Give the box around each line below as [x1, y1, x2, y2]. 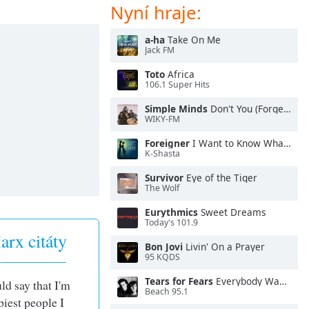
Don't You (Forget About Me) [208, 102, 283, 115]
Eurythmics [145, 206, 198, 219]
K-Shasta [145, 148, 180, 160]
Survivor [145, 171, 183, 184]
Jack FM [145, 44, 175, 57]
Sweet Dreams [198, 206, 266, 219]
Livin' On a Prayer [183, 240, 265, 253]
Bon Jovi [145, 240, 183, 253]
